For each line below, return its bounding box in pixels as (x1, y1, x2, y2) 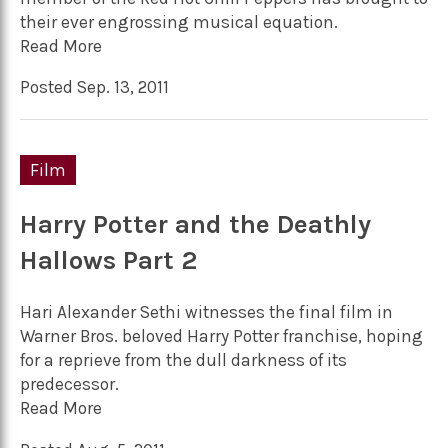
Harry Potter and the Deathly (20, 208, 371, 240)
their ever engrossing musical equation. (20, 11, 338, 32)
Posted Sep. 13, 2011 (20, 77, 169, 98)
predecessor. (20, 374, 119, 395)
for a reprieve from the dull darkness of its (20, 350, 347, 371)
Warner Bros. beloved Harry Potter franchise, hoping (20, 326, 423, 347)
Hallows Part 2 (20, 244, 197, 276)
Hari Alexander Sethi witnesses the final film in (20, 302, 393, 323)
